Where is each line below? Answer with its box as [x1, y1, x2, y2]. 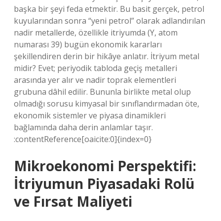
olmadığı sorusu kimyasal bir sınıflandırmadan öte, [14, 98, 199, 109]
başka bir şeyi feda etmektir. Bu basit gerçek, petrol [14, 3, 204, 14]
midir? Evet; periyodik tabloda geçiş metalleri [14, 63, 177, 74]
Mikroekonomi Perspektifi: [14, 156, 196, 175]
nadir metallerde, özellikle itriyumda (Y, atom [14, 27, 178, 38]
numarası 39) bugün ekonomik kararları [14, 39, 162, 50]
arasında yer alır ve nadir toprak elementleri [14, 74, 176, 85]
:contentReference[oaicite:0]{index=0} [14, 134, 151, 145]
